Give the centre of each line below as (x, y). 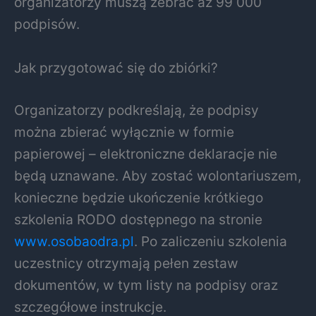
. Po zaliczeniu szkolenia (211, 241)
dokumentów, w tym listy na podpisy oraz (146, 285)
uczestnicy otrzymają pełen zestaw (126, 263)
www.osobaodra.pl (74, 241)
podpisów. (47, 24)
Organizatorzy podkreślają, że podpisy (136, 110)
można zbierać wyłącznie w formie (124, 132)
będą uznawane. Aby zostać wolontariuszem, (158, 175)
